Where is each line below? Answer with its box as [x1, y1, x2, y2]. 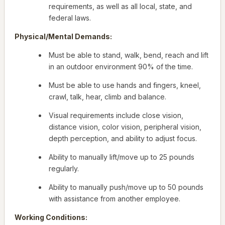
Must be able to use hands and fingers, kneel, [49, 81, 201, 90]
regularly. [49, 164, 79, 173]
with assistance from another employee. [49, 194, 180, 203]
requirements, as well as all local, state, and [49, 2, 192, 11]
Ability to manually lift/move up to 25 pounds [49, 153, 194, 162]
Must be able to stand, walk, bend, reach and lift [49, 51, 208, 60]
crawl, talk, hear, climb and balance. [49, 92, 166, 101]
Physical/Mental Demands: [15, 32, 112, 41]
